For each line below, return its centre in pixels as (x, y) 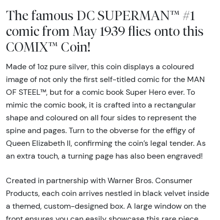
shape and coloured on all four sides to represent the (101, 118)
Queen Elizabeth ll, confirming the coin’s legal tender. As (106, 143)
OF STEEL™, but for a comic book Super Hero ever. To (100, 92)
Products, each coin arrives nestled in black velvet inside (108, 193)
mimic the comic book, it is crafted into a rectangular (101, 105)
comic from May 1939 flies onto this (105, 31)
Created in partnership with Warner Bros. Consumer (99, 181)
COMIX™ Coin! (48, 47)
